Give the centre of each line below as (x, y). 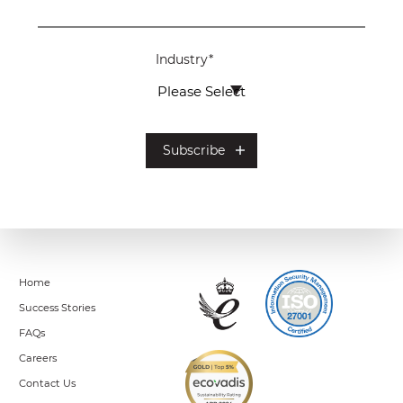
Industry (182, 59)
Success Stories (57, 307)
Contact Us (47, 383)
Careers (38, 358)
